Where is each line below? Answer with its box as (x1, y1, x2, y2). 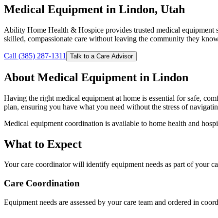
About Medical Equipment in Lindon (4, 71, 188, 84)
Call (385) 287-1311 (4, 51, 66, 60)
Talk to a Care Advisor (70, 52, 133, 60)
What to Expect (4, 137, 82, 150)
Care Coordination (4, 178, 80, 189)
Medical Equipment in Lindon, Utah (4, 2, 185, 16)
